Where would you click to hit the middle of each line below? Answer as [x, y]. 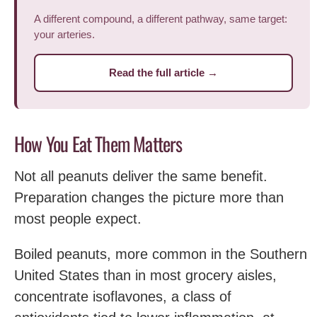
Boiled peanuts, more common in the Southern [161, 254]
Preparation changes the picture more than [149, 197]
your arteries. [64, 34]
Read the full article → [163, 72]
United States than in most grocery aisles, [145, 275]
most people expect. [78, 219]
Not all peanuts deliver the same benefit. [141, 176]
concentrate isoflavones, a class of [123, 296]
